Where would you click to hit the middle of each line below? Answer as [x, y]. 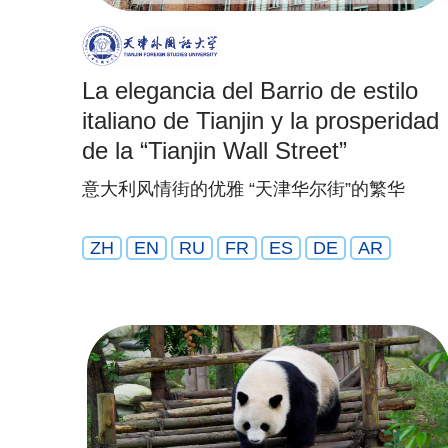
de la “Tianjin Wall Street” [214, 150]
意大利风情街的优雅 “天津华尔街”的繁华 [243, 189]
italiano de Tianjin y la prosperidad [260, 120]
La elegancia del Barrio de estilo [250, 90]
